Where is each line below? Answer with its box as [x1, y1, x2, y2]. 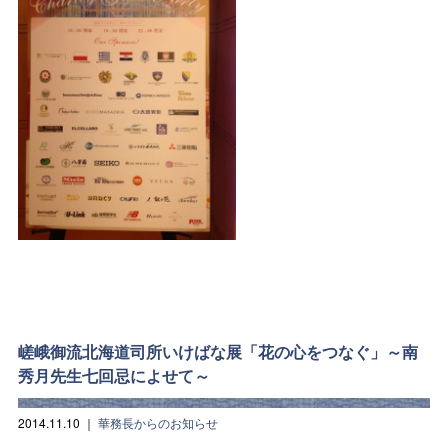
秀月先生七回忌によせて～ [17, 363, 210, 387]
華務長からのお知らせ [97, 413, 218, 431]
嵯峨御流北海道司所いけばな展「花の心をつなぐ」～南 [17, 339, 418, 363]
